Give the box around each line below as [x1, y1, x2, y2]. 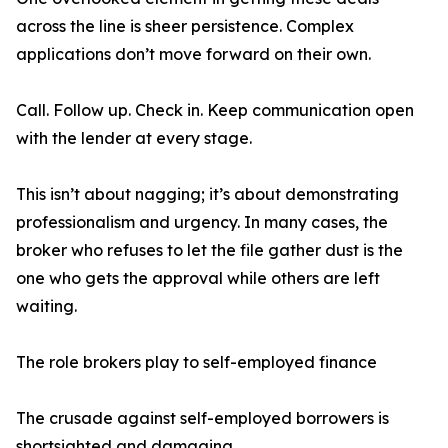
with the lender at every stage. [16, 128, 252, 149]
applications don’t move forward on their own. [16, 44, 371, 65]
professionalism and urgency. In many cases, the [16, 212, 388, 233]
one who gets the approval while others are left [16, 268, 380, 289]
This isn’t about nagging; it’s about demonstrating [16, 184, 399, 205]
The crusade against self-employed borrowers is [16, 408, 389, 429]
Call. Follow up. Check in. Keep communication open [16, 100, 414, 121]
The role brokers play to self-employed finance [16, 352, 377, 373]
